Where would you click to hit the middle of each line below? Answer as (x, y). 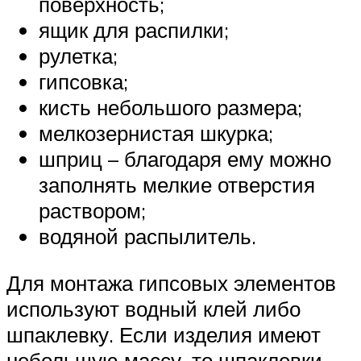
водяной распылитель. (147, 237)
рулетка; (78, 56)
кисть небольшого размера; (170, 108)
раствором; (92, 211)
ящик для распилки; (134, 30)
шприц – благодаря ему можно (185, 159)
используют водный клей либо (154, 308)
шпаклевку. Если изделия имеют (164, 334)
